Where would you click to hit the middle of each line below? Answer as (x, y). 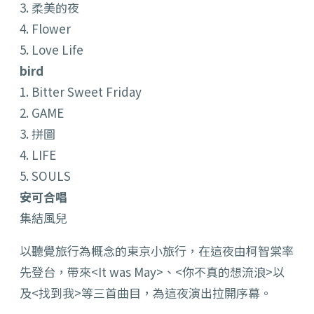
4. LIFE (38, 155)
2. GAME (42, 113)
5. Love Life (52, 50)
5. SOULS (45, 176)
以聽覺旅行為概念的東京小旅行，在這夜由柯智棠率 (157, 251)
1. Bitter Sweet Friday (81, 92)
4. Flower (45, 29)
